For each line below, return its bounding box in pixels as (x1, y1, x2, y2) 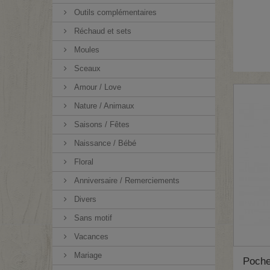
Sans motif (72, 213, 112, 222)
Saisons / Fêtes (72, 120, 130, 129)
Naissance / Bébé (72, 139, 136, 148)
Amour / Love (72, 83, 121, 92)
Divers (72, 195, 96, 204)
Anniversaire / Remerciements (72, 176, 180, 185)
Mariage (72, 251, 102, 260)
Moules (72, 45, 99, 54)
